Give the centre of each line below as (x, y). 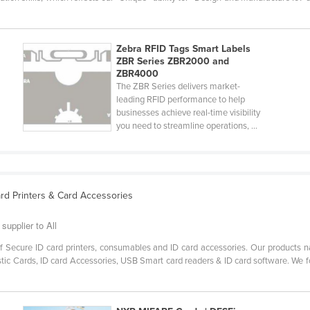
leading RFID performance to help (180, 100)
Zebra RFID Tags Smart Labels (183, 49)
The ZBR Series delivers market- (178, 87)
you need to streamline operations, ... (186, 126)
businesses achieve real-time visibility (188, 113)
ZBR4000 (137, 74)
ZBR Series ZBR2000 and (172, 62)
